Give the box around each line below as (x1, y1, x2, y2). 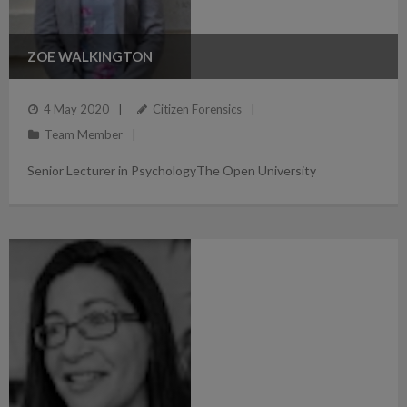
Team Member (45, 127, 123, 142)
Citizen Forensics (153, 102, 242, 116)
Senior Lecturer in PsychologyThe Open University (27, 163, 316, 178)
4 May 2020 (44, 102, 109, 116)
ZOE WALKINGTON (27, 48, 153, 65)
